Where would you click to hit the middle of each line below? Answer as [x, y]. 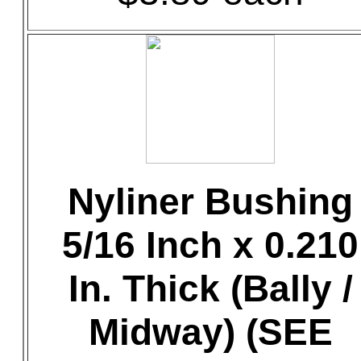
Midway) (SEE [210, 332]
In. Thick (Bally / [210, 288]
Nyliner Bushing [210, 201]
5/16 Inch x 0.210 [210, 245]
